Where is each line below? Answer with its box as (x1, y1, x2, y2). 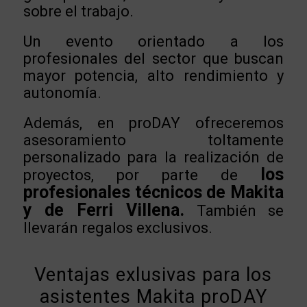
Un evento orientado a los (23, 33, 284, 51)
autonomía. (23, 84, 101, 102)
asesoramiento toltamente (23, 131, 284, 149)
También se (184, 201, 284, 219)
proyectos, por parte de (23, 166, 261, 184)
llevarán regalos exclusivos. (23, 219, 212, 236)
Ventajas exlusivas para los (34, 264, 273, 286)
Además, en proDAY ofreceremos (23, 114, 284, 132)
